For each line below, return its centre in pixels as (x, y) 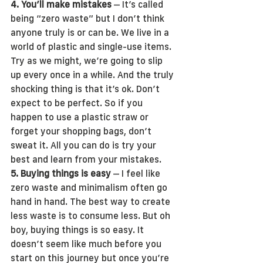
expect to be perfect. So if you (78, 103)
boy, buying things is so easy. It (78, 230)
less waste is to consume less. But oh (92, 216)
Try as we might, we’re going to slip (88, 61)
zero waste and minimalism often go (90, 188)
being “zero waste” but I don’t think (89, 18)
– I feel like (137, 173)
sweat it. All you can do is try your (85, 145)
